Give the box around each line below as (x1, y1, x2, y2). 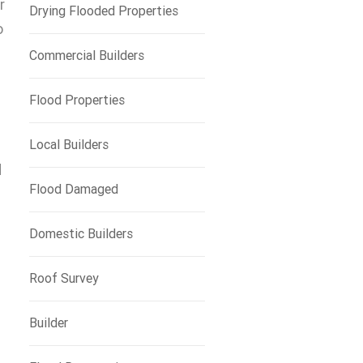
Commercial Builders (28, 48, 144, 63)
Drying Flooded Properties (28, 3, 178, 19)
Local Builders (28, 137, 109, 152)
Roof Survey (28, 271, 99, 286)
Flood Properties (28, 92, 125, 108)
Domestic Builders (28, 226, 133, 241)
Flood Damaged (28, 181, 118, 197)
